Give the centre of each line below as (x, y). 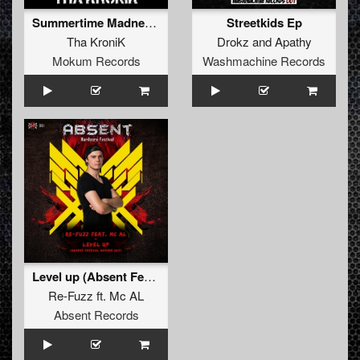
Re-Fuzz (71, 296)
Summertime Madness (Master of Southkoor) (151, 22)
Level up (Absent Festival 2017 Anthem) (150, 276)
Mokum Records (96, 61)
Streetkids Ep (264, 23)
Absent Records (96, 315)
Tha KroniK (96, 42)
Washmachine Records (264, 61)
